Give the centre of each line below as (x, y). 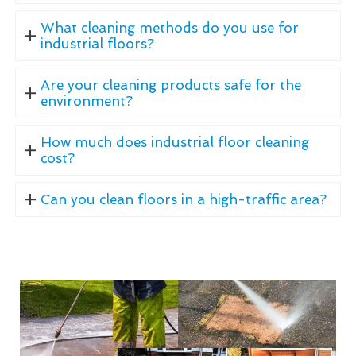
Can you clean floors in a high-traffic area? (183, 199)
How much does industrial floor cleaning (174, 142)
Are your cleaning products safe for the (170, 85)
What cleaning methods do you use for (169, 27)
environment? (86, 101)
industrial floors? (97, 43)
